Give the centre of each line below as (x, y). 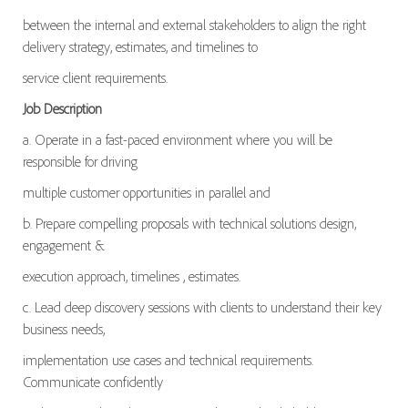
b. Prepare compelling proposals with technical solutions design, (189, 223)
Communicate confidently (92, 381)
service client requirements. (95, 77)
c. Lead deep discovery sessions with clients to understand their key (202, 306)
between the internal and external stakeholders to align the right (194, 24)
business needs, (63, 328)
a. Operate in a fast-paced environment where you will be (177, 139)
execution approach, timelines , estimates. (131, 275)
